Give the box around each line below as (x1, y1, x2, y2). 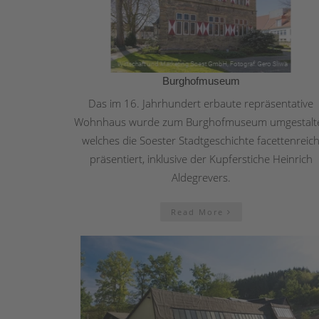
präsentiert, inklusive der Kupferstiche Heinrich (89, 152, 313, 167)
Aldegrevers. (171, 170, 231, 185)
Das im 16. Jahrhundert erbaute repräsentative (88, 96, 313, 111)
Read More (170, 206, 227, 218)
